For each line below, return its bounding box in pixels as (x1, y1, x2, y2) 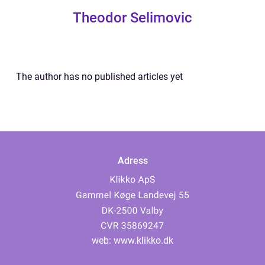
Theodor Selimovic (73, 9, 192, 26)
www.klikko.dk (114, 235, 173, 246)
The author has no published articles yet (16, 71, 183, 82)
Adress (117, 155, 148, 167)
